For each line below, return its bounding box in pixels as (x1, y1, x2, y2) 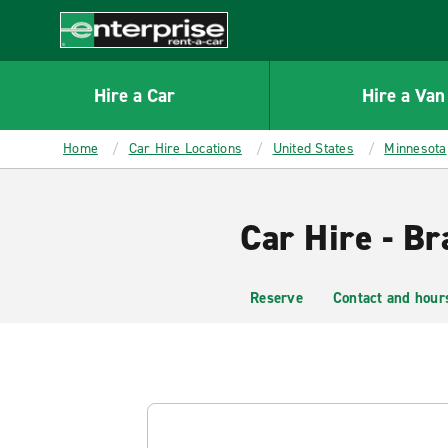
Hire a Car (93, 82, 175, 108)
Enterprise (60, 47, 133, 69)
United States (272, 139, 354, 158)
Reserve (250, 288, 303, 308)
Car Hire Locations (128, 139, 242, 158)
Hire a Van (362, 82, 446, 108)
